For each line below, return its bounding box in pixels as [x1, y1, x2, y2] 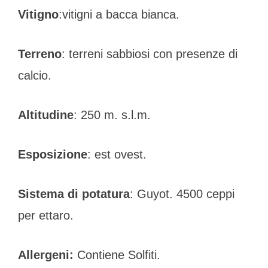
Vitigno [18, 7, 59, 21]
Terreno [18, 47, 62, 60]
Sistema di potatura [18, 187, 130, 200]
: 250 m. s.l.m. [74, 108, 151, 121]
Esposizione [18, 147, 87, 161]
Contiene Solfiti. [74, 248, 160, 261]
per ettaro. [18, 208, 74, 222]
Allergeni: [18, 248, 74, 261]
